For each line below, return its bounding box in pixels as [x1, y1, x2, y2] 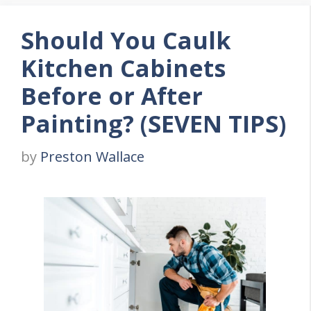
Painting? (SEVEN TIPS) [21, 108, 286, 140]
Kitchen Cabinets [21, 52, 226, 85]
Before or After [21, 80, 203, 112]
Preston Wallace [40, 147, 144, 167]
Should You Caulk [21, 24, 231, 57]
